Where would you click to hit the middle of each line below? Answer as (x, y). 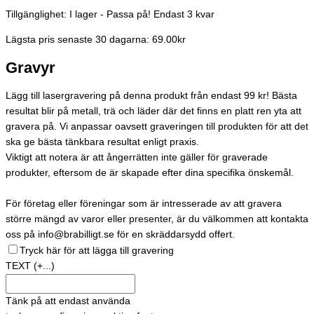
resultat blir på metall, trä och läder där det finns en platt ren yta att (153, 111)
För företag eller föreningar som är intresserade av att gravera (144, 204)
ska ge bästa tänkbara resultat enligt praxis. (102, 142)
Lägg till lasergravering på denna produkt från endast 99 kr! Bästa (151, 96)
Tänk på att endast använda (68, 301)
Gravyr (30, 67)
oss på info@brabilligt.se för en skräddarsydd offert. (120, 235)
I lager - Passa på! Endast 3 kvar (142, 14)
